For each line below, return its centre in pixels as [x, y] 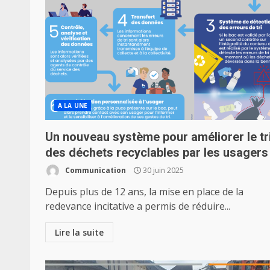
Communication [95, 170]
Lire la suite [79, 232]
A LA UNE [73, 105]
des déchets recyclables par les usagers [157, 152]
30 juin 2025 [162, 170]
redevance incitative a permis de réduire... [138, 206]
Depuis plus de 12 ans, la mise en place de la [144, 192]
